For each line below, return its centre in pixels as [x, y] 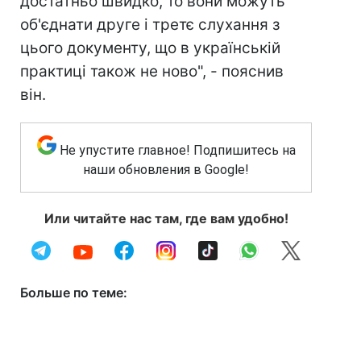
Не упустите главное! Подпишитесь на [177, 150]
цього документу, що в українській [150, 48]
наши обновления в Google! [166, 170]
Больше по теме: [74, 293]
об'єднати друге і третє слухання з [150, 25]
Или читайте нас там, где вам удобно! [166, 218]
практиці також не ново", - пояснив [152, 71]
